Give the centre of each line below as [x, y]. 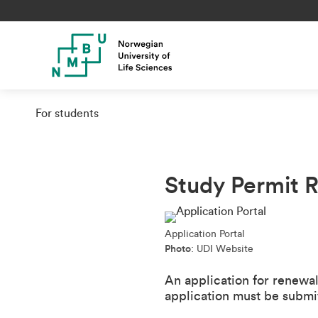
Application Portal [205, 234]
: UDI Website [222, 249]
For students [67, 114]
